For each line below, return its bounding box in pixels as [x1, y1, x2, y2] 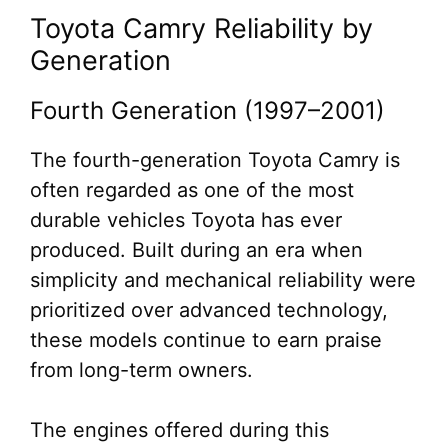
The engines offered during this [30, 418, 329, 442]
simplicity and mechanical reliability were [30, 268, 416, 292]
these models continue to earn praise [30, 328, 382, 352]
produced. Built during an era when [30, 238, 363, 262]
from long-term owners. [30, 358, 253, 382]
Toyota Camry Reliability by [30, 12, 373, 45]
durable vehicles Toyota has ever [30, 208, 342, 232]
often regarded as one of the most [30, 178, 354, 202]
